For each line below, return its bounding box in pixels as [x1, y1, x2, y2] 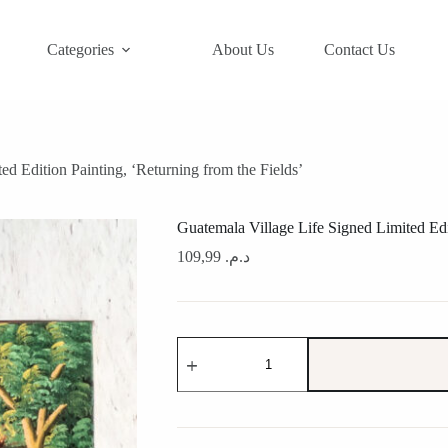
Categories [47, 41, 115, 58]
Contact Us [324, 41, 396, 58]
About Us [212, 41, 275, 58]
